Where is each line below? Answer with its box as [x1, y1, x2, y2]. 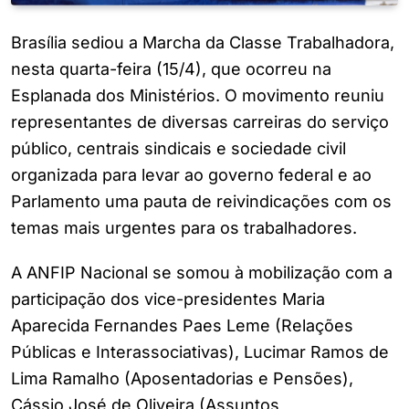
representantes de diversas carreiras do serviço [11, 112, 389, 132]
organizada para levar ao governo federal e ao [11, 165, 372, 185]
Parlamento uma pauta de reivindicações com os [11, 192, 392, 212]
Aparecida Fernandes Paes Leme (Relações [11, 316, 353, 336]
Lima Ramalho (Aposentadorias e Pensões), [11, 369, 353, 389]
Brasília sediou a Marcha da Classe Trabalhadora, [11, 33, 394, 53]
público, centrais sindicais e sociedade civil [11, 139, 346, 159]
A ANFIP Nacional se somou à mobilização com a [11, 263, 393, 283]
